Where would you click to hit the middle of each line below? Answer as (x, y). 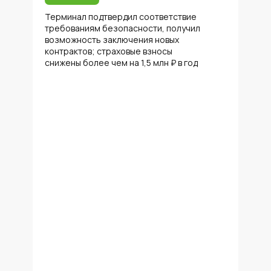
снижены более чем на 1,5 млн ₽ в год (121, 63)
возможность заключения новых (112, 40)
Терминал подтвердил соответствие (121, 17)
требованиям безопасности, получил (122, 28)
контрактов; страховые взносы (109, 51)
